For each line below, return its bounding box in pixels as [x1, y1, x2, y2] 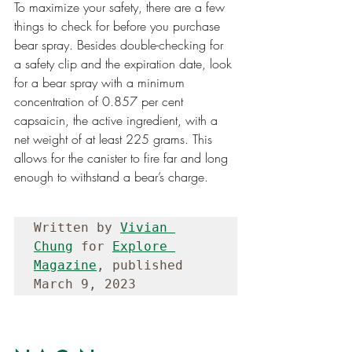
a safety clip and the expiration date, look [14, 54, 236, 72]
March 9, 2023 [34, 276, 136, 291]
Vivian [120, 219, 167, 235]
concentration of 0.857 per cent [14, 92, 187, 110]
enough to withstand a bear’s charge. [14, 167, 208, 185]
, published [97, 257, 183, 273]
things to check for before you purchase [14, 16, 224, 35]
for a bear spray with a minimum [14, 73, 189, 91]
